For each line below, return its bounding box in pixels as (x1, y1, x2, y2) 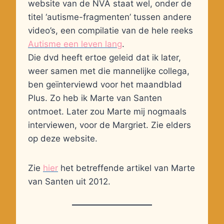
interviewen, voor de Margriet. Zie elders (28, 120, 191, 130)
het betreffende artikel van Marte (60, 163, 195, 173)
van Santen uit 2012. (28, 176, 110, 187)
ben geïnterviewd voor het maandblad (28, 79, 182, 90)
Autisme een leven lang (28, 39, 122, 49)
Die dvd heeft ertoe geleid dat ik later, (28, 52, 181, 63)
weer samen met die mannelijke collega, (28, 66, 189, 76)
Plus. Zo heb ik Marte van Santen (28, 93, 162, 103)
